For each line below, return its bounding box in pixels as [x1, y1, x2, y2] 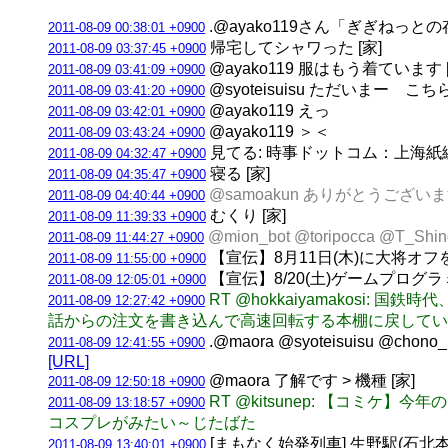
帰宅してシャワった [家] [206, 38, 382, 56]
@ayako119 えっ [205, 101, 330, 119]
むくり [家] [206, 206, 286, 224]
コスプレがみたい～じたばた [48, 413, 256, 431]
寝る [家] [206, 164, 270, 182]
